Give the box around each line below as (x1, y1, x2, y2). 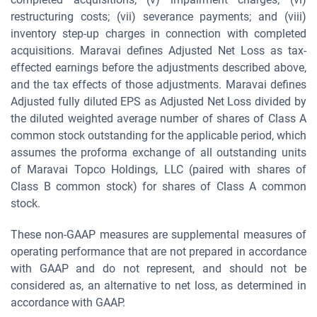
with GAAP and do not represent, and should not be (11, 262, 306, 275)
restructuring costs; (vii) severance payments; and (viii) (11, 10, 306, 23)
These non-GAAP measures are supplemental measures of (11, 228, 306, 241)
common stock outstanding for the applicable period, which (11, 129, 306, 142)
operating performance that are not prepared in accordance (11, 245, 306, 258)
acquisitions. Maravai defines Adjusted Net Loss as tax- (11, 44, 306, 57)
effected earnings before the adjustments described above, (11, 61, 306, 74)
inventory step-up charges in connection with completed (11, 27, 306, 40)
